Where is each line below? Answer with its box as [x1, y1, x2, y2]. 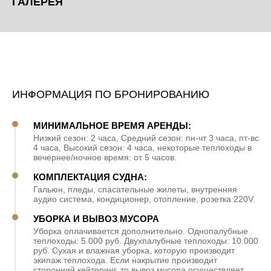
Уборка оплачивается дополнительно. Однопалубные [33, 226, 248, 236]
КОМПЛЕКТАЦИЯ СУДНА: [33, 171, 147, 182]
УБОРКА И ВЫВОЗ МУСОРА [33, 213, 159, 224]
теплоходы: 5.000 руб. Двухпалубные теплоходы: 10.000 [33, 235, 258, 246]
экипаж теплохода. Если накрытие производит [33, 255, 217, 265]
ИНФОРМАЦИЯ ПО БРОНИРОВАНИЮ [12, 88, 209, 100]
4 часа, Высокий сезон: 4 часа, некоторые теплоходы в [33, 142, 252, 152]
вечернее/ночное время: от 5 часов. [33, 152, 177, 162]
